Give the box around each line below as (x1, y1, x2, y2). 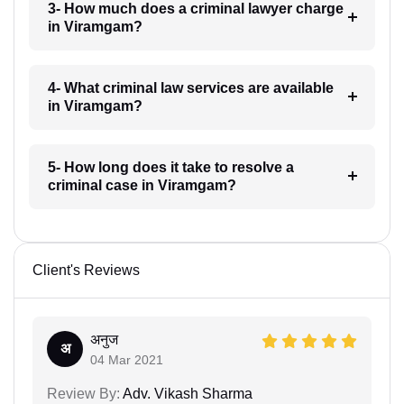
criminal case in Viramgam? (47, 177, 236, 193)
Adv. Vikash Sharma (120, 385, 252, 401)
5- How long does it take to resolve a (47, 159, 294, 175)
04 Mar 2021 (90, 352, 163, 367)
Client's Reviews (32, 262, 140, 278)
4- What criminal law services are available (47, 79, 334, 96)
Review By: (47, 385, 120, 401)
